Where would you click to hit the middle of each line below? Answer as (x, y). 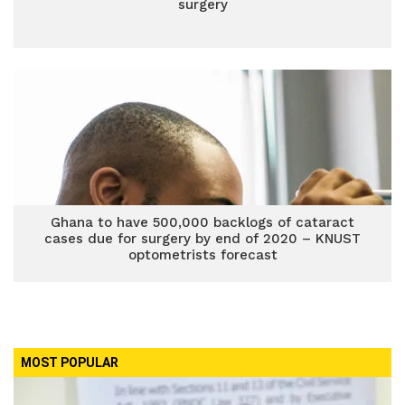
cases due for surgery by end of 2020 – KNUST (202, 239)
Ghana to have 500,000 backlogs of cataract (202, 222)
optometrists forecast (202, 255)
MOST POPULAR (70, 363)
